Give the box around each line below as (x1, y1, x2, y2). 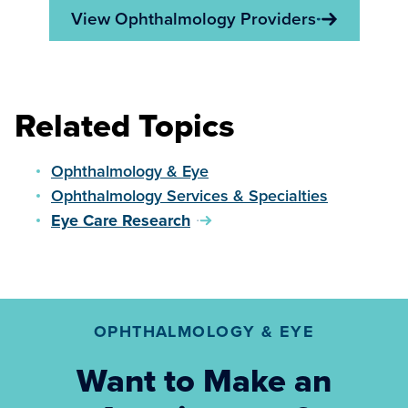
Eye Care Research (51, 209, 190, 232)
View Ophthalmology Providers (70, 5, 316, 31)
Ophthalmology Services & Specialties (51, 184, 328, 207)
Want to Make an (76, 356, 331, 404)
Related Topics (15, 101, 235, 149)
